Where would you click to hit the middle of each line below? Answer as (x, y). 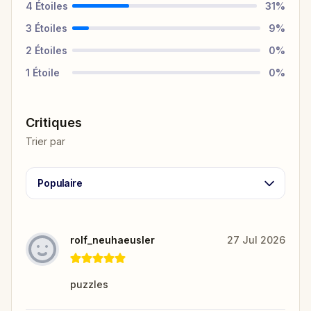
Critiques (54, 122)
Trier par (45, 141)
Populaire (60, 183)
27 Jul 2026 (256, 239)
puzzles (89, 284)
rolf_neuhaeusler (112, 239)
